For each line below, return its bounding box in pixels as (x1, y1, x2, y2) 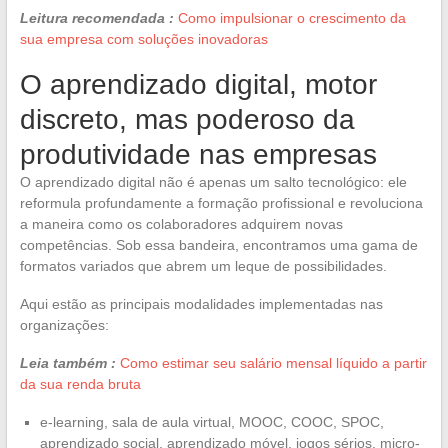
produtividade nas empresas (19, 138, 377, 170)
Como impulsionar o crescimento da (177, 9, 406, 26)
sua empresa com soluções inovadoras (19, 30, 268, 47)
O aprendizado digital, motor (19, 68, 377, 100)
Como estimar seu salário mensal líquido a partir (119, 354, 427, 371)
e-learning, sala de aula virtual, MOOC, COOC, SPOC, (39, 413, 384, 430)
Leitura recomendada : (19, 9, 174, 26)
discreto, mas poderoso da (19, 103, 355, 135)
